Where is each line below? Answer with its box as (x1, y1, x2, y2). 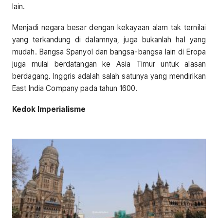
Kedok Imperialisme (12, 105, 86, 114)
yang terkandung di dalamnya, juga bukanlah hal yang (12, 35, 206, 44)
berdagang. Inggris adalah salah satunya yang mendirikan (12, 71, 206, 81)
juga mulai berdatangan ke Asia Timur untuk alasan (12, 59, 206, 69)
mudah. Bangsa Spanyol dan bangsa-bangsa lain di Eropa (12, 47, 206, 56)
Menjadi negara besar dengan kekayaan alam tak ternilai (12, 22, 206, 32)
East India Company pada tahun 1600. (12, 83, 138, 93)
